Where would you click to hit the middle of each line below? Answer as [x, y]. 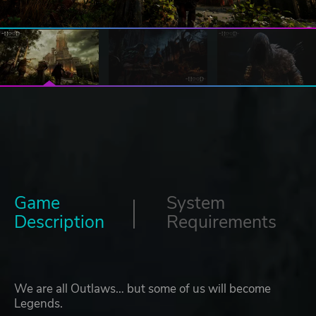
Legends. [38, 304]
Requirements [221, 223]
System [196, 203]
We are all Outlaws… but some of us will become [142, 289]
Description [59, 223]
